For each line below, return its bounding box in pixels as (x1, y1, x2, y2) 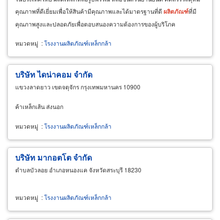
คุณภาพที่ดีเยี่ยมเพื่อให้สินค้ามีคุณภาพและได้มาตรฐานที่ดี (15, 6, 164, 15)
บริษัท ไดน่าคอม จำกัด (15, 68, 92, 80)
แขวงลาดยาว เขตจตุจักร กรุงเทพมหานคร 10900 (15, 82, 140, 91)
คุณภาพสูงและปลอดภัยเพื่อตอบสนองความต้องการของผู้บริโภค (15, 19, 175, 28)
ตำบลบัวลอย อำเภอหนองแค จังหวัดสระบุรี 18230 (15, 165, 141, 174)
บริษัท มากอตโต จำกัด (15, 151, 92, 163)
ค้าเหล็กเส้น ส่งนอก (15, 102, 63, 110)
